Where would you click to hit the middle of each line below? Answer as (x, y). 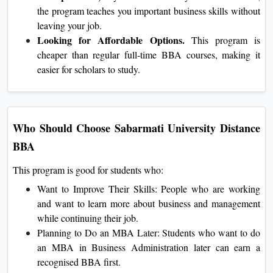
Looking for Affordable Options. (111, 40)
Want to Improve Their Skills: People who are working (149, 188)
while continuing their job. (88, 218)
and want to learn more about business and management (149, 203)
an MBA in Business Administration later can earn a (149, 247)
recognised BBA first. (79, 261)
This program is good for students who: (88, 169)
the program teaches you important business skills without (149, 10)
